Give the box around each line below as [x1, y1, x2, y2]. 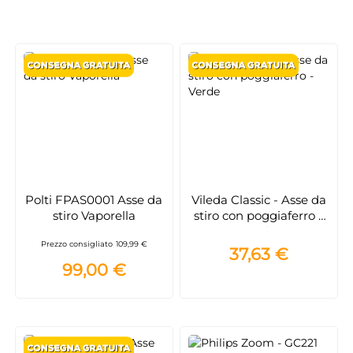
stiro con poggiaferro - [194, 208, 324, 224]
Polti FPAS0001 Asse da [25, 192, 163, 208]
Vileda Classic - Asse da [191, 192, 326, 208]
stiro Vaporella [52, 208, 136, 224]
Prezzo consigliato [40, 239, 113, 248]
